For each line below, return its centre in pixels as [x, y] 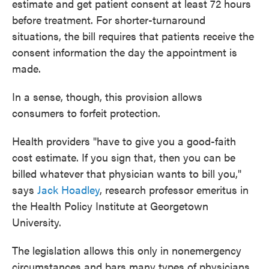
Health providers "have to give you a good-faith [124, 141]
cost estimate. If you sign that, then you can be [124, 157]
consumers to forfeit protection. [86, 113]
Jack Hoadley [68, 189]
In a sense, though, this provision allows [107, 96]
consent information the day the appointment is [125, 52]
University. [37, 222]
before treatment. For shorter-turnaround [109, 20]
